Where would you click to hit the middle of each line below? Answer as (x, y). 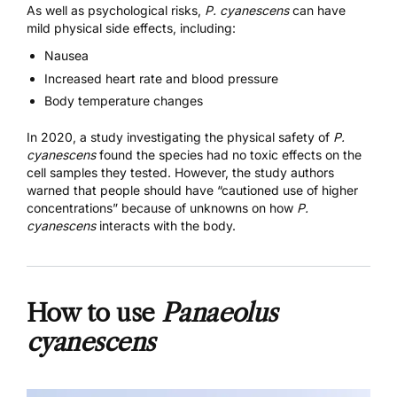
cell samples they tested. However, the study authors (180, 172)
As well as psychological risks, (116, 11)
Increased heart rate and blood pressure (161, 78)
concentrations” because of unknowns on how (162, 207)
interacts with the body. (167, 225)
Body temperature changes (124, 100)
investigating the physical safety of (228, 136)
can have (317, 11)
